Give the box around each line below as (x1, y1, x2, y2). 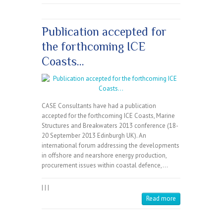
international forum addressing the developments (42, 141, 179, 150)
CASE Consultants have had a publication (42, 102, 156, 111)
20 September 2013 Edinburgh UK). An (42, 131, 146, 140)
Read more (146, 194, 176, 203)
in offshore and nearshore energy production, (42, 151, 166, 160)
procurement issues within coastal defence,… (42, 161, 168, 170)
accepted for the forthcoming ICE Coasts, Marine (42, 111, 175, 120)
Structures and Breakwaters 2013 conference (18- (42, 121, 178, 130)
